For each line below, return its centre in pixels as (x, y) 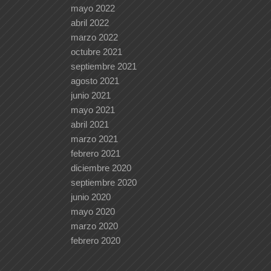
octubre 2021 (97, 52)
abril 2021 (90, 125)
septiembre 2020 (104, 183)
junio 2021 (91, 96)
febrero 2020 (96, 241)
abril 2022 (90, 23)
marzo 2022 (95, 38)
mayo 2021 (93, 110)
